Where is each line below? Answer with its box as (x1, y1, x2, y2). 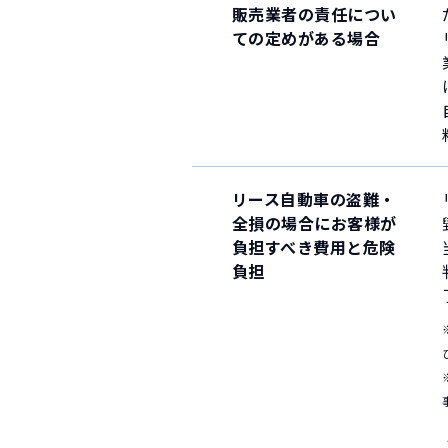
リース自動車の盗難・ (232, 187, 396, 211)
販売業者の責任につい (232, 2, 397, 26)
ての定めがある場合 (232, 26, 381, 50)
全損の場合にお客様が (232, 211, 397, 235)
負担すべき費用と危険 (232, 235, 396, 259)
